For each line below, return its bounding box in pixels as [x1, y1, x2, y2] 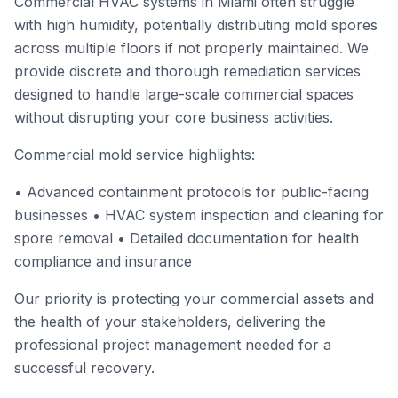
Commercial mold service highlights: [14, 146, 255, 163]
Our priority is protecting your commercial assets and [14, 290, 374, 307]
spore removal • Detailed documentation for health [14, 229, 359, 247]
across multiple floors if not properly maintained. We [14, 39, 369, 57]
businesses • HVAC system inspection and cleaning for [14, 206, 384, 224]
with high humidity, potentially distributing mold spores [14, 16, 378, 34]
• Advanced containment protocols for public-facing [14, 183, 369, 201]
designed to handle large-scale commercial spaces [14, 85, 354, 103]
